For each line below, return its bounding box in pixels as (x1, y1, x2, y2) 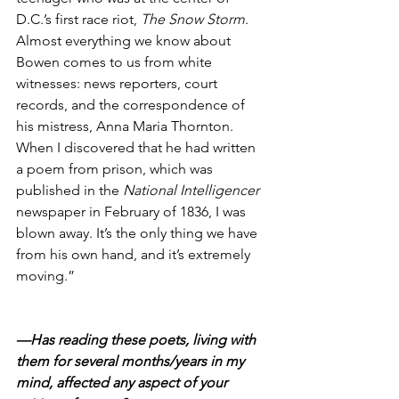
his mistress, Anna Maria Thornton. (16, 118, 237, 135)
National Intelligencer (123, 182, 259, 199)
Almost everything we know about (16, 32, 234, 50)
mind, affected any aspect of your (16, 374, 231, 392)
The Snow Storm (141, 11, 245, 28)
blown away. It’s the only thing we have (16, 224, 261, 242)
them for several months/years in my (16, 353, 248, 370)
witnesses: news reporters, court (16, 75, 221, 93)
